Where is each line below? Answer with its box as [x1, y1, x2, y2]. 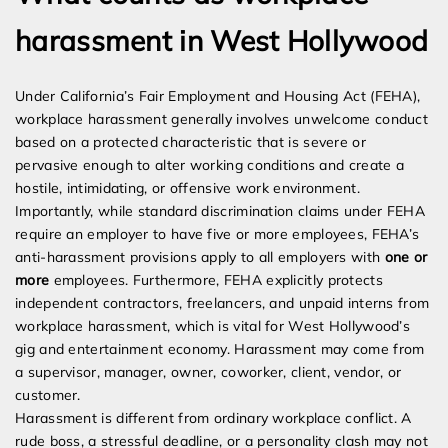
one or [384, 248, 428, 267]
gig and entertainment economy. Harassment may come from [15, 340, 425, 359]
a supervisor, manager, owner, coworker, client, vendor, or [15, 363, 402, 382]
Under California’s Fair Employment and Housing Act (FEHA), [15, 87, 421, 106]
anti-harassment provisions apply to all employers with [15, 248, 385, 267]
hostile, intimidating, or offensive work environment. [15, 179, 360, 198]
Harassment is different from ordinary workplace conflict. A [15, 409, 412, 428]
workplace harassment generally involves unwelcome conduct [15, 110, 429, 129]
